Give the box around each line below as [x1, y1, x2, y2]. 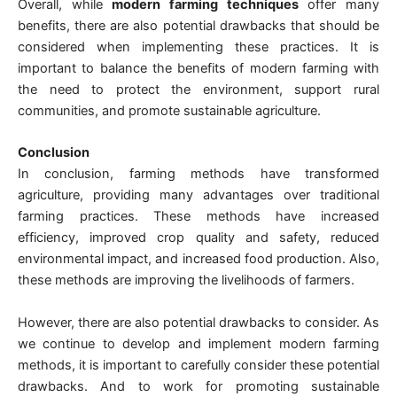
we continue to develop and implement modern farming [18, 335, 379, 352]
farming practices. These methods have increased [18, 208, 379, 225]
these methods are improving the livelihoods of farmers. [18, 272, 354, 289]
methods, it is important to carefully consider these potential [18, 356, 379, 373]
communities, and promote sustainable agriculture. [18, 102, 321, 119]
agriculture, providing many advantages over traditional [18, 187, 379, 204]
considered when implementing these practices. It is [18, 38, 379, 55]
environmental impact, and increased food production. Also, [18, 251, 379, 268]
